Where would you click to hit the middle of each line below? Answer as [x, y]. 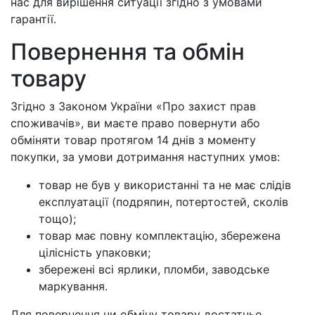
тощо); [57, 219]
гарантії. [33, 19]
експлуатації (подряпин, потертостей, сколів [163, 202]
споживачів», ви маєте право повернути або [135, 123]
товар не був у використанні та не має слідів [165, 185]
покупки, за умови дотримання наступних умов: [145, 157]
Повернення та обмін [128, 52]
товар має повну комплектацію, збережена [160, 236]
